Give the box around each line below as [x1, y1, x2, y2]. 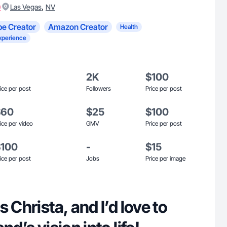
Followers [86, 85, 111, 92]
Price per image [145, 155, 185, 162]
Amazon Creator [48, 22, 108, 32]
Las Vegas [10, 3, 42, 11]
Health [120, 23, 138, 30]
